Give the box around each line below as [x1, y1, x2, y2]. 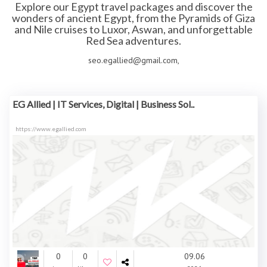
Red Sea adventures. [86, 34, 181, 47]
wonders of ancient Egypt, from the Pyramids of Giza [12, 11, 255, 24]
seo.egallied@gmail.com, [88, 55, 179, 66]
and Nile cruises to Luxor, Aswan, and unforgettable [14, 23, 253, 36]
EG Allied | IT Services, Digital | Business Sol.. [13, 98, 194, 110]
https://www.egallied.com [15, 125, 86, 132]
